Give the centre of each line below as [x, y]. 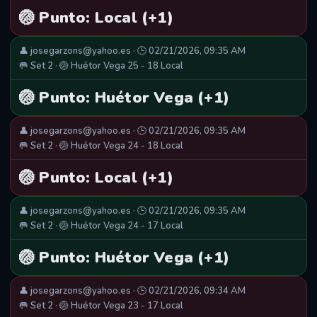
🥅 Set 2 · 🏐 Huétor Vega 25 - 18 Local [101, 66]
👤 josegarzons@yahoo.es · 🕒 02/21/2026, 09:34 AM [132, 291]
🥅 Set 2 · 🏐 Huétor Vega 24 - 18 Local [101, 146]
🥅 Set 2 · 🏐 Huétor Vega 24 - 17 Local [101, 226]
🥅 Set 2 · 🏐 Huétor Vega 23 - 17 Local [101, 306]
